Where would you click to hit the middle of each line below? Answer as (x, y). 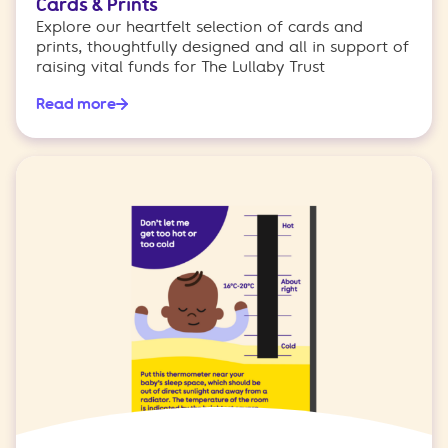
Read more (76, 104)
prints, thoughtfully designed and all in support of (222, 47)
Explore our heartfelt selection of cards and (199, 27)
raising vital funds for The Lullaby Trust (180, 67)
